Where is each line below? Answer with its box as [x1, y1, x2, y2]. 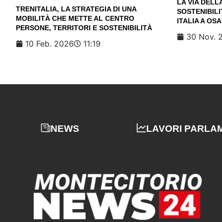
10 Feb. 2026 [25, 38, 74, 49]
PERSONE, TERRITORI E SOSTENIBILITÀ [16, 23, 152, 32]
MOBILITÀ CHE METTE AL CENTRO [16, 14, 134, 22]
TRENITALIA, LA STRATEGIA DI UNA [16, 4, 136, 13]
